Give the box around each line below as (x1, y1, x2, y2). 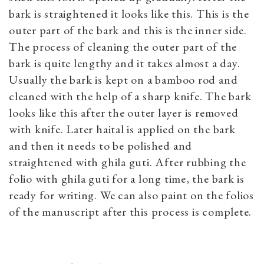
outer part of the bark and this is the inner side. (9, 22, 247, 38)
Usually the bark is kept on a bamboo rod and (9, 71, 238, 87)
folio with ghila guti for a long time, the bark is (9, 170, 245, 186)
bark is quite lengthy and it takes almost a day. (9, 55, 240, 71)
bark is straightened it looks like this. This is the (9, 5, 249, 21)
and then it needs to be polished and (9, 137, 193, 153)
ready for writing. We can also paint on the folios (9, 187, 254, 203)
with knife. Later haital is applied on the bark (9, 121, 236, 137)
